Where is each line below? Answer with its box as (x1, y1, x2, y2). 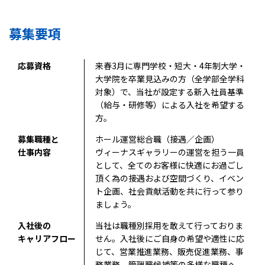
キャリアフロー (18, 232, 76, 244)
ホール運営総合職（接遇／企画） (95, 133, 219, 145)
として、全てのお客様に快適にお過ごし (95, 159, 244, 171)
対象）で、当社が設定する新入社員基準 (95, 86, 244, 98)
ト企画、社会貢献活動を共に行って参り (95, 185, 244, 197)
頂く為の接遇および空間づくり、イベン (95, 172, 244, 184)
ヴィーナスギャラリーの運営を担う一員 (95, 146, 244, 158)
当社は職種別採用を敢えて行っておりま (95, 219, 243, 231)
